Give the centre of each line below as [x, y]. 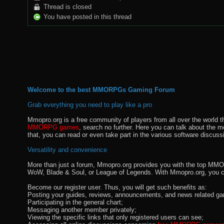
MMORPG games [53, 127]
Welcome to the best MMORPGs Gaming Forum [101, 89]
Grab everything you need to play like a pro [90, 104]
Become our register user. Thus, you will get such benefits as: [117, 187]
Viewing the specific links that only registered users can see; [115, 217]
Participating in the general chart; [75, 202]
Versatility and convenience [67, 149]
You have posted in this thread [87, 16]
